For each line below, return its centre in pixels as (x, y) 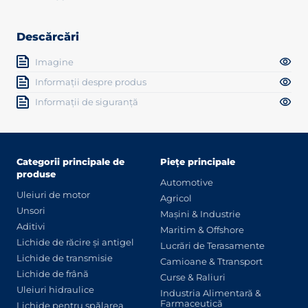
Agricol (176, 198)
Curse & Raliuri (193, 277)
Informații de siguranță (87, 102)
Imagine (55, 62)
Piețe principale (198, 161)
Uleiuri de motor (53, 195)
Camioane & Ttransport (212, 262)
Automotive (187, 183)
